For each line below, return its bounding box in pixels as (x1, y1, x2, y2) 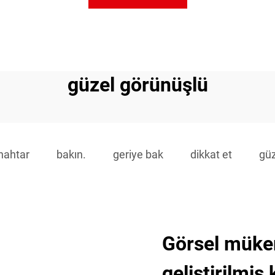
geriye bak (113, 148, 163, 161)
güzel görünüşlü (67, 73, 208, 96)
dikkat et (190, 148, 232, 161)
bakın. (56, 148, 86, 161)
